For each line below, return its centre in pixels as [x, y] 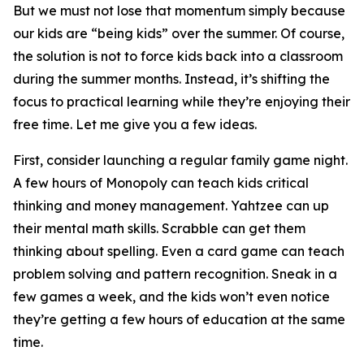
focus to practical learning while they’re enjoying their [182, 102]
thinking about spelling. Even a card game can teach [179, 251]
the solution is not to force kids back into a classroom [178, 56]
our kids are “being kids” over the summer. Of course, [179, 33]
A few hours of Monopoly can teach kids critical [161, 183]
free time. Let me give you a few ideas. [135, 124]
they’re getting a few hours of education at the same [179, 319]
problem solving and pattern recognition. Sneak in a [175, 274]
